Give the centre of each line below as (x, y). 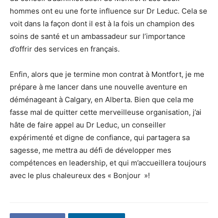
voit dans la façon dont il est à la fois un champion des (102, 23)
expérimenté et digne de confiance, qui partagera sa (100, 137)
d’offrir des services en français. (65, 49)
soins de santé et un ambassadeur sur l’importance (98, 36)
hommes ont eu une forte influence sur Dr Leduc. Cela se (109, 11)
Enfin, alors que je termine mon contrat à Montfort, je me (107, 74)
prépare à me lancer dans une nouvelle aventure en (99, 87)
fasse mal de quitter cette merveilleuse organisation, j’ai (106, 112)
